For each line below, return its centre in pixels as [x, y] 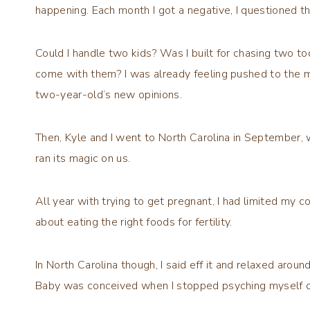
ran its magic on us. [83, 159]
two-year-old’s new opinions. [109, 95]
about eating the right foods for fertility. [134, 222]
